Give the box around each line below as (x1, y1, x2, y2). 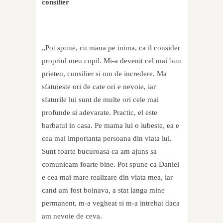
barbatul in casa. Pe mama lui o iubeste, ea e (42, 121, 179, 130)
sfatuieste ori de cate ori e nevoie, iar (42, 83, 156, 91)
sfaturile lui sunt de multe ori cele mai (42, 96, 159, 104)
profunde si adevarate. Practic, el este (42, 109, 157, 117)
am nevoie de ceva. (42, 212, 102, 221)
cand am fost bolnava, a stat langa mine (42, 186, 165, 195)
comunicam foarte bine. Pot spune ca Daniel (42, 160, 179, 169)
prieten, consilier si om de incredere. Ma (42, 70, 167, 78)
